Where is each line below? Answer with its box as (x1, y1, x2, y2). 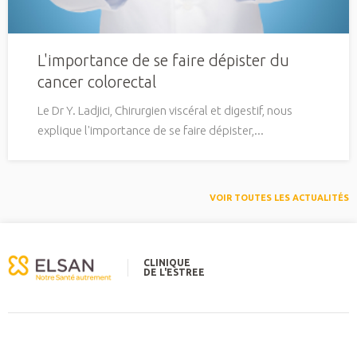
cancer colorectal (37, 73, 156, 92)
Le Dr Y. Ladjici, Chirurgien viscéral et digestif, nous (37, 104, 292, 118)
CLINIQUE (143, 257, 190, 268)
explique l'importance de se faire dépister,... (37, 124, 264, 138)
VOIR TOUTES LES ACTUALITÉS (210, 193, 349, 203)
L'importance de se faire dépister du (37, 51, 289, 70)
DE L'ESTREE (143, 266, 205, 277)
